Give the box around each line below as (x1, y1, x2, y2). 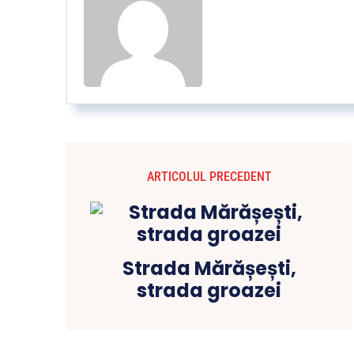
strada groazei (137, 277, 282, 303)
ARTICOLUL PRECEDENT (146, 169, 272, 184)
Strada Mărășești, (122, 255, 296, 281)
